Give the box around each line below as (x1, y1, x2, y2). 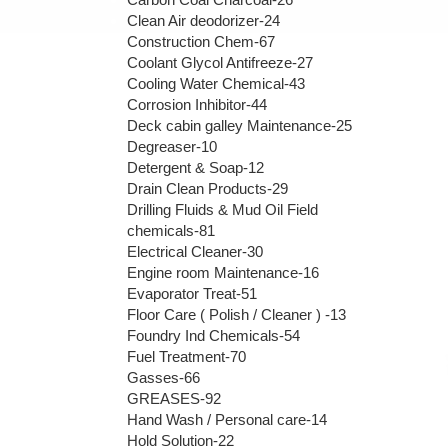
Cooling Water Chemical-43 (127, 74, 305, 92)
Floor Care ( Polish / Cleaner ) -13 (127, 305, 346, 323)
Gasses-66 (127, 368, 200, 386)
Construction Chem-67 (127, 32, 275, 50)
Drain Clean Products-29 (127, 179, 288, 197)
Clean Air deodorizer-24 (127, 11, 280, 29)
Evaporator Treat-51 (127, 284, 257, 302)
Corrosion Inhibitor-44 (127, 95, 267, 113)
